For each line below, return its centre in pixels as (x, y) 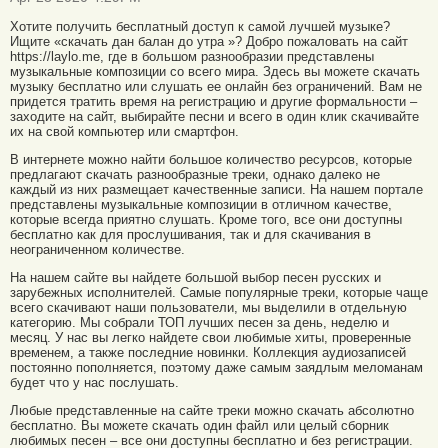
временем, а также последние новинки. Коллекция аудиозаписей (208, 352)
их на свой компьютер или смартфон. (124, 132)
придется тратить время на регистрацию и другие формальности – (213, 102)
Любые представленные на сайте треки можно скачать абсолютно (212, 410)
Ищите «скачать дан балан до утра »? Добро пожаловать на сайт (209, 42)
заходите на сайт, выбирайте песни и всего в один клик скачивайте (214, 117)
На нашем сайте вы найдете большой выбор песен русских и (195, 277)
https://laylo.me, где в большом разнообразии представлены (192, 57)
